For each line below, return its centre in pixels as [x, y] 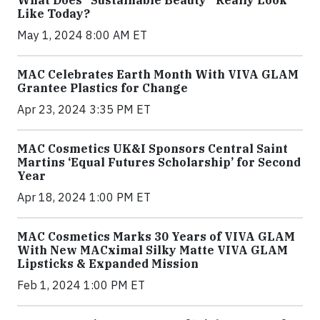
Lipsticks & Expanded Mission [108, 264]
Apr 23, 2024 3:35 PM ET [84, 110]
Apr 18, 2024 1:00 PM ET [84, 197]
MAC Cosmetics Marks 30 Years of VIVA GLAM [156, 237]
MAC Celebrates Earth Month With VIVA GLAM [158, 75]
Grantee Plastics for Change [102, 88]
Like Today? [54, 14]
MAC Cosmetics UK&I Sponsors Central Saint [152, 149]
